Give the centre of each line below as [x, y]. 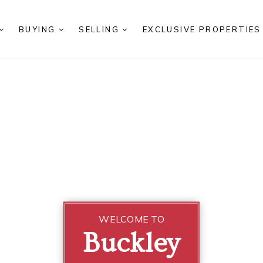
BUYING [38, 29]
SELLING [101, 29]
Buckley [131, 243]
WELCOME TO [131, 219]
